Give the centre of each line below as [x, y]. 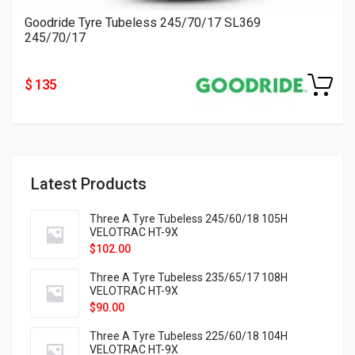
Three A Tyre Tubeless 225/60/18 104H [189, 336]
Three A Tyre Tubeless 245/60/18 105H [189, 219]
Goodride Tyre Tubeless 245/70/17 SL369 [143, 23]
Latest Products [89, 184]
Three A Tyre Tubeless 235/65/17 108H [189, 278]
